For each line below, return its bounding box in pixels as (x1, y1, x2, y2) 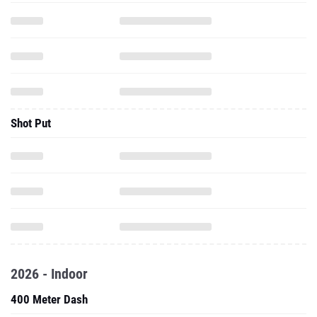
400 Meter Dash (11, 292, 88, 306)
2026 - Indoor (11, 265, 88, 282)
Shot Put (11, 116, 51, 130)
